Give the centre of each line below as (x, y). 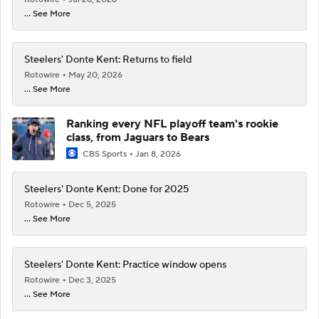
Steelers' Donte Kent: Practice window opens (125, 265)
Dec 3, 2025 (92, 280)
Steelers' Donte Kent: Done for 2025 (106, 189)
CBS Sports (105, 154)
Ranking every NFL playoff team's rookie (172, 124)
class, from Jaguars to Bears (138, 137)
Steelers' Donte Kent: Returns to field (108, 59)
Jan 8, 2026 (158, 154)
